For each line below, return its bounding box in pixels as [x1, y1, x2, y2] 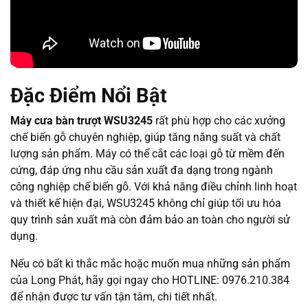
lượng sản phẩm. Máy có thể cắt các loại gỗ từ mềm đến [10, 147, 285, 161]
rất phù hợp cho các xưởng [153, 114, 285, 128]
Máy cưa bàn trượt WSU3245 [10, 114, 153, 128]
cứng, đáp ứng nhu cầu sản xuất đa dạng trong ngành [10, 164, 273, 177]
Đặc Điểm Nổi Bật [10, 84, 167, 108]
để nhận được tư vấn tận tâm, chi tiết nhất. [10, 290, 217, 304]
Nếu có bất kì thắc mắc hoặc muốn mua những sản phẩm [10, 257, 290, 271]
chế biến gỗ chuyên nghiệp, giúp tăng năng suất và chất [10, 131, 280, 144]
